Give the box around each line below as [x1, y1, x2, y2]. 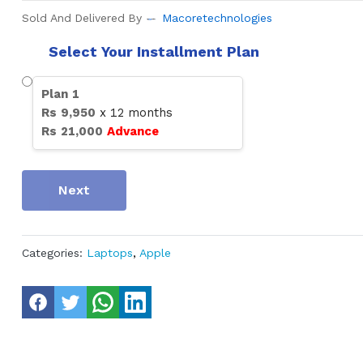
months [123, 105, 173, 121]
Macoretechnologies [161, 11, 272, 25]
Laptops [86, 246, 133, 260]
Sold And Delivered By [21, 11, 142, 25]
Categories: [21, 246, 83, 260]
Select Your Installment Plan [48, 43, 259, 61]
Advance [106, 124, 159, 139]
